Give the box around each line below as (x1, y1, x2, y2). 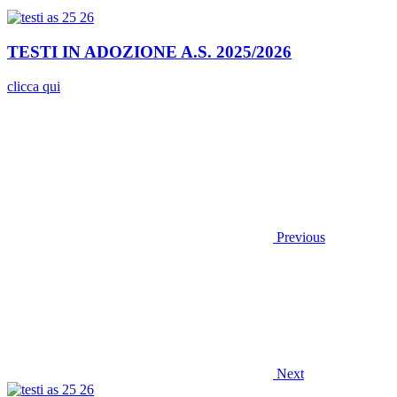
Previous (276, 229, 325, 245)
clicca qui (7, 78, 60, 94)
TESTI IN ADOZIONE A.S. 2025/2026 (7, 42, 292, 61)
